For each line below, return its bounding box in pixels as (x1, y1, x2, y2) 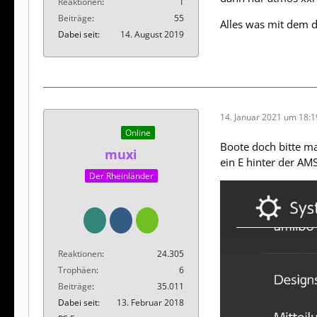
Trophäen (58, 263, 96, 276)
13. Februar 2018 (117, 296, 184, 309)
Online (125, 127, 151, 139)
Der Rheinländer (88, 169, 154, 182)
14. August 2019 (120, 28, 184, 40)
